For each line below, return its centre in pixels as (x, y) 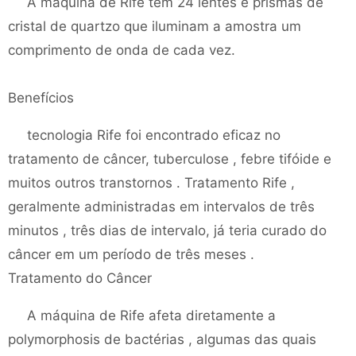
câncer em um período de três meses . (131, 254)
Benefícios (41, 98)
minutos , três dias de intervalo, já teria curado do (167, 230)
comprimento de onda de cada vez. (122, 50)
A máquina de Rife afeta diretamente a (151, 315)
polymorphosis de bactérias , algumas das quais (162, 339)
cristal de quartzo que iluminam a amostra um (155, 26)
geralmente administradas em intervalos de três (161, 207)
